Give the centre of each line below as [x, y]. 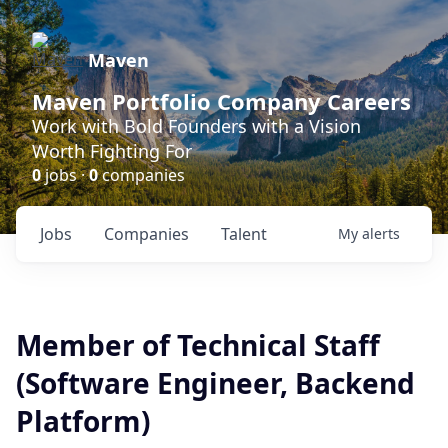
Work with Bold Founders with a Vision [196, 126]
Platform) [83, 421]
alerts [381, 233]
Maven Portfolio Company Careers [221, 101]
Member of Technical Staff [198, 345]
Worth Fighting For [112, 151]
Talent [244, 234]
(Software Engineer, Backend [215, 383]
